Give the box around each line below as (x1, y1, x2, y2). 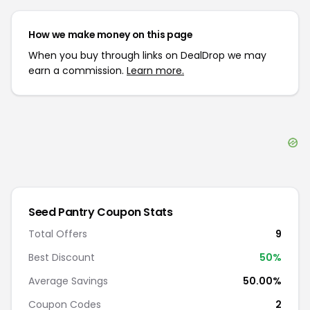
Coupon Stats (94, 204, 173, 220)
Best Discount (28, 250, 95, 264)
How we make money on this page (28, 28, 193, 42)
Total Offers (28, 227, 87, 241)
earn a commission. (28, 64, 127, 77)
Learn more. (127, 64, 184, 77)
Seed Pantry (28, 204, 95, 220)
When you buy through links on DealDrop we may (28, 48, 266, 62)
